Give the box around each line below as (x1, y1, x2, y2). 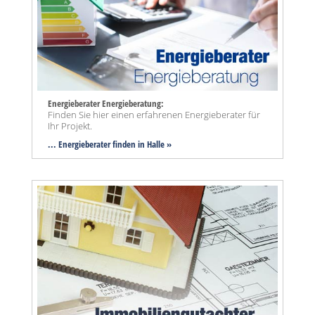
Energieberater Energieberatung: (48, 96, 164, 110)
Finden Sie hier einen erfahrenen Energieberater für (48, 108, 260, 121)
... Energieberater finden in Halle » (48, 137, 172, 150)
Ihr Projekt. (48, 119, 92, 132)
